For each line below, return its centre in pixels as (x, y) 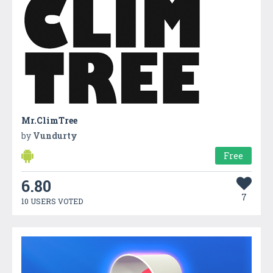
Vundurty (55, 135)
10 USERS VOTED (52, 201)
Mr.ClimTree (49, 120)
